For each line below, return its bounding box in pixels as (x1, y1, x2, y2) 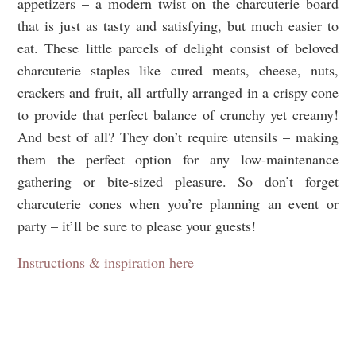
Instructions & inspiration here (17, 253, 194, 273)
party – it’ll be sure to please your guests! (17, 216, 256, 236)
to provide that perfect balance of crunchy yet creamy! (17, 105, 339, 125)
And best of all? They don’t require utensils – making (17, 127, 339, 147)
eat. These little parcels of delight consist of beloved (17, 38, 339, 58)
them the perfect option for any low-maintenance (17, 149, 339, 169)
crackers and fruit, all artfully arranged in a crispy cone (17, 83, 339, 103)
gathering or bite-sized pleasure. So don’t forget (17, 172, 339, 192)
